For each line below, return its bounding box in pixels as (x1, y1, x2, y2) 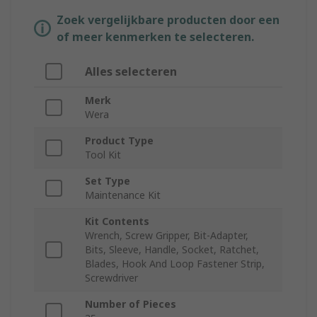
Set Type (85, 174, 130, 188)
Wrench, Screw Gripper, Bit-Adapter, (85, 229, 248, 243)
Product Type (85, 134, 154, 148)
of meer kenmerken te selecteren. (57, 29, 254, 45)
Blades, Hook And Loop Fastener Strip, (85, 257, 265, 271)
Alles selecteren (85, 64, 177, 80)
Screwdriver (85, 271, 138, 285)
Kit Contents (85, 214, 149, 229)
